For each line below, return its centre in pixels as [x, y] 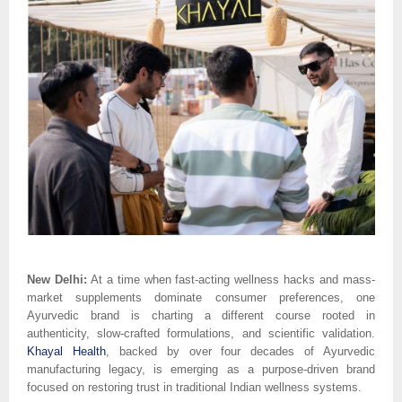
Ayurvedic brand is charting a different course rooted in [201, 315]
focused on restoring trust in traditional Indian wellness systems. [194, 387]
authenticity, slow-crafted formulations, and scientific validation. [201, 333]
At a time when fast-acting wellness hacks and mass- [231, 279]
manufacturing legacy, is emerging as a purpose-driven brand [201, 369]
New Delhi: [57, 279]
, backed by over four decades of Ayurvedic [240, 351]
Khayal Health [66, 351]
